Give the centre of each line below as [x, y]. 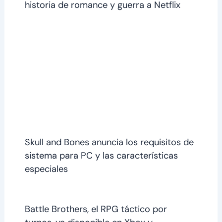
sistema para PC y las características [101, 156]
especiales [46, 169]
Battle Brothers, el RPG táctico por [96, 209]
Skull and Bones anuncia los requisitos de [109, 142]
